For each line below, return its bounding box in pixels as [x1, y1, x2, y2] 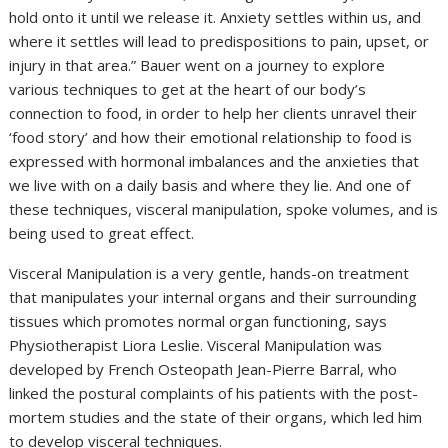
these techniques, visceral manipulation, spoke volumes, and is [9, 199, 439, 220]
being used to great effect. [9, 223, 195, 244]
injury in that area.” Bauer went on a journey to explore [9, 55, 386, 76]
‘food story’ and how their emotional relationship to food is [9, 127, 413, 148]
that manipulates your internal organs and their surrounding [9, 287, 418, 308]
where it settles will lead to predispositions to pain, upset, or [9, 31, 430, 52]
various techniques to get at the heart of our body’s [9, 79, 367, 100]
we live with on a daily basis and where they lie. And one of [9, 175, 411, 196]
